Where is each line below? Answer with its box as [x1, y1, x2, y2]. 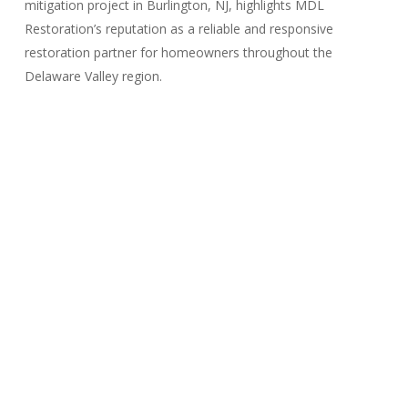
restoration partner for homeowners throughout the [24, 44, 332, 62]
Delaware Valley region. [24, 67, 162, 86]
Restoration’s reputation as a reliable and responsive [24, 20, 333, 38]
